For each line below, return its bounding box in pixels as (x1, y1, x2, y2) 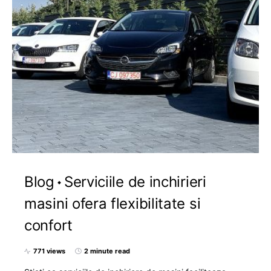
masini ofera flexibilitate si (24, 195, 201, 212)
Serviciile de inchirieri (64, 173, 206, 191)
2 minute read (84, 247, 130, 255)
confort (24, 217, 73, 234)
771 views (33, 247, 65, 255)
